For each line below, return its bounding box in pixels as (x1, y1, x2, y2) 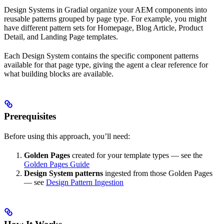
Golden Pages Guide (24, 160, 89, 169)
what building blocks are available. (4, 69, 113, 78)
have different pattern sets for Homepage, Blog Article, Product (4, 23, 203, 32)
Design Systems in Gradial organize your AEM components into (4, 5, 207, 14)
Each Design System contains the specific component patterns (4, 51, 198, 60)
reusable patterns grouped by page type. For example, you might (4, 14, 206, 23)
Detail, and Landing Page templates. (4, 32, 118, 41)
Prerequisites (4, 111, 56, 122)
